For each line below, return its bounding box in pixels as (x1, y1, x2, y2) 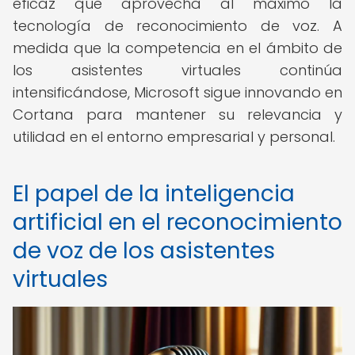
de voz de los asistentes (13, 235, 275, 266)
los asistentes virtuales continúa (13, 60, 342, 80)
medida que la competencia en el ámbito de (13, 38, 342, 58)
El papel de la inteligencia (13, 178, 295, 209)
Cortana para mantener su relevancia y (13, 105, 342, 124)
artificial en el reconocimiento (13, 207, 342, 238)
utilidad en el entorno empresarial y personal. (13, 127, 335, 147)
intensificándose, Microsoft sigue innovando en (13, 82, 342, 102)
